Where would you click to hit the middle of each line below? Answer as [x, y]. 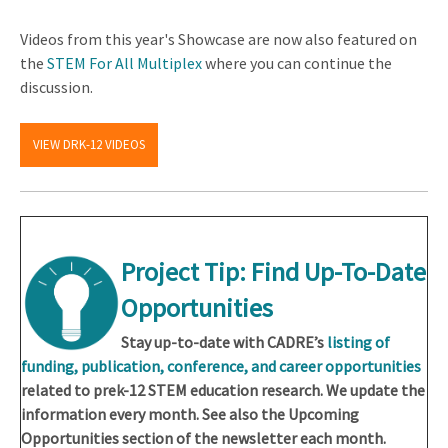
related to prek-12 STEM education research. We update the [223, 390]
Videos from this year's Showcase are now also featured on [218, 39]
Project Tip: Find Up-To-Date [273, 271]
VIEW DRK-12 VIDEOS [89, 145]
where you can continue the [297, 63]
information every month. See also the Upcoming [190, 414]
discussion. [56, 87]
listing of [358, 342]
